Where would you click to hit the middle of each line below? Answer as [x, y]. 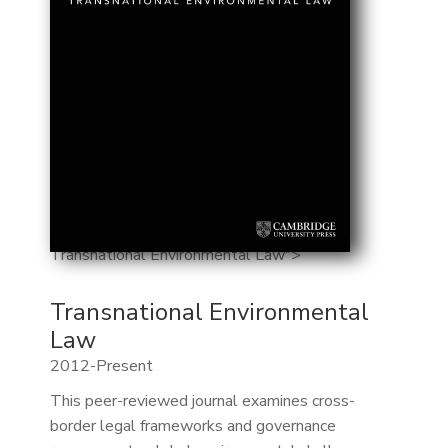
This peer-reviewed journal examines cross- [202, 401]
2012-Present [101, 366]
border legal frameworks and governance [192, 426]
